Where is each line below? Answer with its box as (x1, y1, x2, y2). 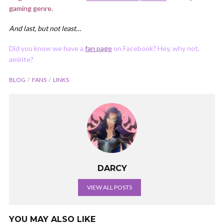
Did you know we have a (9, 44, 85, 52)
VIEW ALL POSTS (87, 183, 132, 191)
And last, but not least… (9, 24, 81, 32)
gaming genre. (9, 4, 53, 12)
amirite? (9, 55, 33, 63)
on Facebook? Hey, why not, (112, 44, 199, 52)
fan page (85, 44, 112, 52)
